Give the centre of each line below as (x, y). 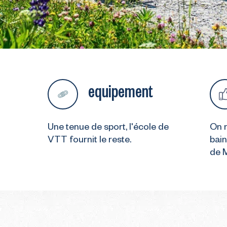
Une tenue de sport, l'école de (108, 128)
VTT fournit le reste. (89, 141)
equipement (121, 90)
